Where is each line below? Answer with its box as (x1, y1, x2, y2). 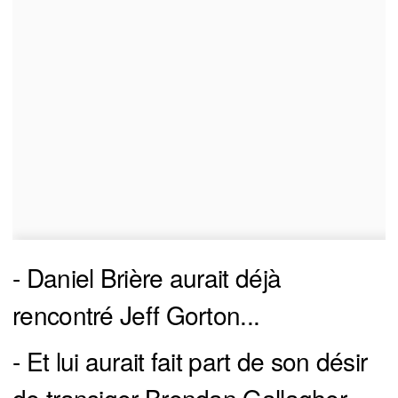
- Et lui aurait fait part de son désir (12, 343, 368, 379)
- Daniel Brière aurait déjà (12, 259, 282, 296)
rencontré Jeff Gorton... (12, 297, 260, 333)
